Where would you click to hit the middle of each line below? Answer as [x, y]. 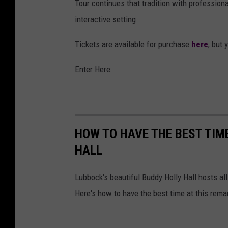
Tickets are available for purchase [133, 45]
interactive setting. [107, 20]
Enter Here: [93, 69]
